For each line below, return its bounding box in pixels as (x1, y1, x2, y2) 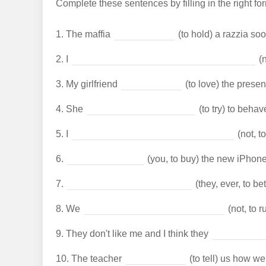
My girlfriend (63, 79, 120, 89)
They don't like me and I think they (63, 229, 211, 239)
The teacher (68, 254, 124, 264)
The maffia (63, 29, 113, 39)
